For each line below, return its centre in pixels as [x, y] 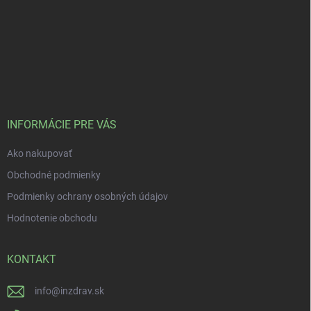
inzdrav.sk [82, 291]
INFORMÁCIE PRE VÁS [62, 125]
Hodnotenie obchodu [52, 218]
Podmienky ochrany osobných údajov [87, 197]
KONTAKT [32, 260]
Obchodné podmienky [54, 175]
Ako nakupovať [40, 154]
